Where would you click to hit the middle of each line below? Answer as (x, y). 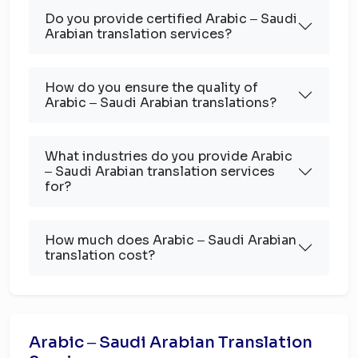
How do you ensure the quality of (151, 88)
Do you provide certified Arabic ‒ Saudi (171, 19)
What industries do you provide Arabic (169, 156)
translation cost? (100, 255)
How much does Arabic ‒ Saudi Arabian (171, 240)
